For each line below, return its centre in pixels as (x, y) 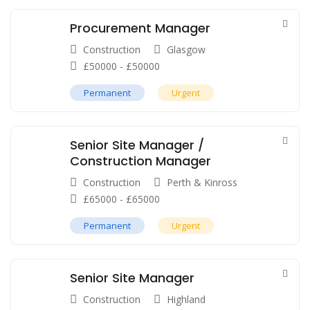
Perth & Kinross (202, 183)
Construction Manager (140, 161)
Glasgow (186, 50)
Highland (186, 300)
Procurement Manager (140, 28)
